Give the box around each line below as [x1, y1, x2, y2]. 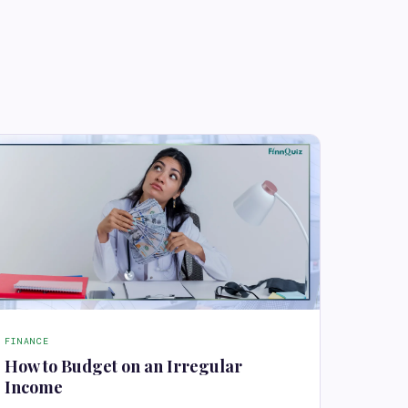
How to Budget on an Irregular [5, 355, 242, 378]
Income [5, 376, 63, 399]
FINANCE [5, 335, 49, 348]
